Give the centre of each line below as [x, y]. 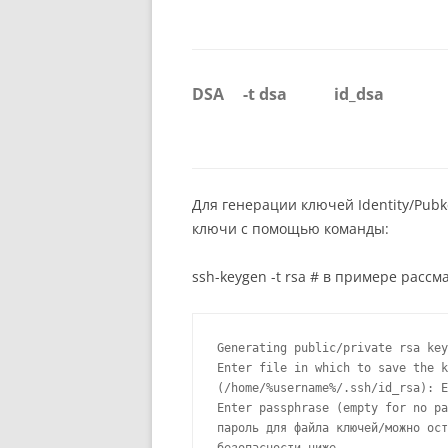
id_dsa [359, 94]
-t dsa [265, 94]
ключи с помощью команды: [290, 229]
